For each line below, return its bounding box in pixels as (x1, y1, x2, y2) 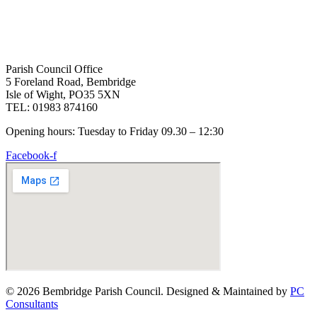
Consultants (6, 298, 58, 311)
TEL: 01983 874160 (6, 101, 98, 114)
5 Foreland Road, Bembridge (6, 76, 136, 88)
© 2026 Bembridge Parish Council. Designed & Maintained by (6, 285, 290, 298)
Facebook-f (6, 149, 57, 162)
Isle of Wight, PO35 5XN (6, 88, 120, 101)
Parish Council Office (6, 63, 103, 76)
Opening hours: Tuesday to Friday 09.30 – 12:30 (6, 125, 224, 138)
